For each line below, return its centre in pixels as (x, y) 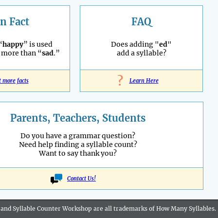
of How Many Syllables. (182, 209)
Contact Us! (82, 179)
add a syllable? (141, 53)
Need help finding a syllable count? (78, 145)
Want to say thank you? (78, 154)
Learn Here (144, 81)
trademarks (131, 209)
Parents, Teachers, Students (78, 118)
